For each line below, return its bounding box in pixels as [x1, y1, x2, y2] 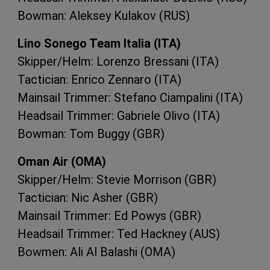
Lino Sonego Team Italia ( [17, 36, 158, 51]
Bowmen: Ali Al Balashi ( [17, 244, 145, 259]
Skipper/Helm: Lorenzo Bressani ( [17, 54, 196, 69]
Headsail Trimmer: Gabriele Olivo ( [17, 108, 197, 123]
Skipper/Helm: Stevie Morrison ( [17, 172, 189, 187]
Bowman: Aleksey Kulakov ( [17, 8, 163, 23]
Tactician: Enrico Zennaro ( [17, 72, 159, 87]
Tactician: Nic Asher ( [17, 190, 130, 205]
